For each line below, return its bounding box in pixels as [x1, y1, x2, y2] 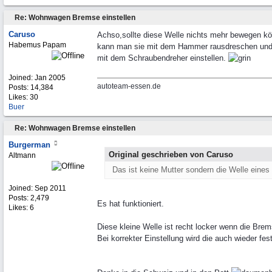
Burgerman [8, 140, 50, 149]
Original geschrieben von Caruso [109, 150, 233, 159]
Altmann [8, 151, 36, 160]
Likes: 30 [8, 93, 38, 101]
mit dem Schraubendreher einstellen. [97, 53, 228, 63]
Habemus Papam [8, 41, 66, 49]
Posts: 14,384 [8, 83, 53, 92]
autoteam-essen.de [97, 82, 161, 90]
